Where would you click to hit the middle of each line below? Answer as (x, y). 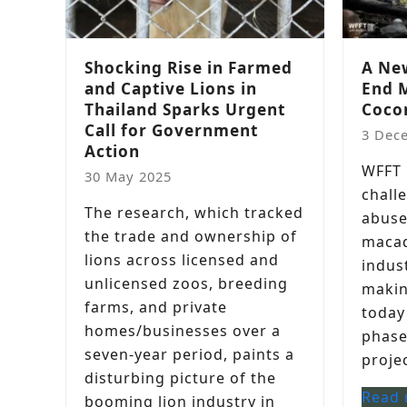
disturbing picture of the (180, 378)
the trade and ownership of (191, 236)
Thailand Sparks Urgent (185, 109)
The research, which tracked (194, 213)
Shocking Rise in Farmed (189, 68)
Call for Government (171, 130)
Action (112, 151)
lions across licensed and (182, 260)
